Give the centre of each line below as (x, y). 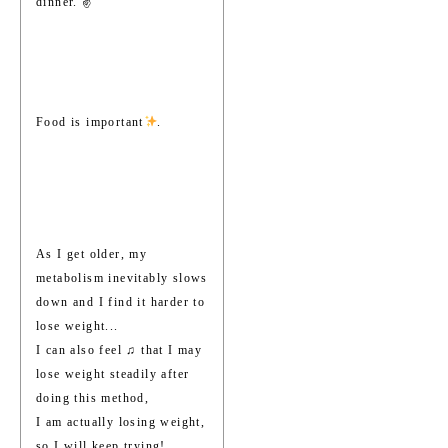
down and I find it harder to (121, 302)
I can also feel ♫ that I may (119, 350)
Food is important (90, 122)
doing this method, (93, 398)
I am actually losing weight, (121, 422)
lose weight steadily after (113, 374)
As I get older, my (92, 254)
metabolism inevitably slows (122, 278)
